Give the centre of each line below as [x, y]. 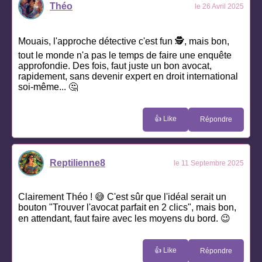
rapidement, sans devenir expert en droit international [128, 76]
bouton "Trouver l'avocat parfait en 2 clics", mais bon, [127, 207]
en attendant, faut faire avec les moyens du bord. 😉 [124, 218]
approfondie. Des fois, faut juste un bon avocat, [115, 65]
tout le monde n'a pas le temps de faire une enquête [125, 55]
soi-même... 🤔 [48, 87]
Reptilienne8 [77, 163]
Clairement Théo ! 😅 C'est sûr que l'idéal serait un [122, 196]
